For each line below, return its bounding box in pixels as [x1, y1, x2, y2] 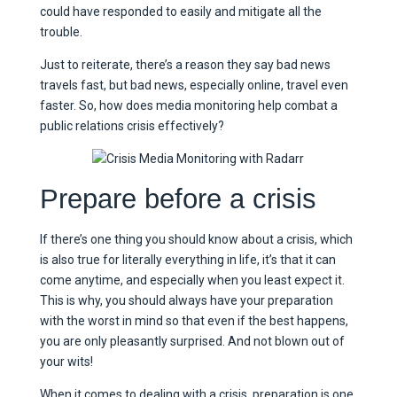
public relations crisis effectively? [39, 118, 224, 133]
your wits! [39, 354, 93, 369]
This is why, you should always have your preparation [39, 292, 333, 307]
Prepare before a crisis [39, 183, 316, 215]
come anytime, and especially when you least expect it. [39, 272, 345, 287]
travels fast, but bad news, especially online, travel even [39, 77, 348, 92]
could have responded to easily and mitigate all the [39, 4, 322, 19]
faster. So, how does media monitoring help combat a [39, 97, 338, 113]
